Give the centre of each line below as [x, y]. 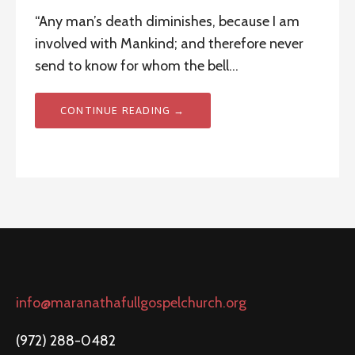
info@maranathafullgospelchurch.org [131, 303]
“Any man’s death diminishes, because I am [167, 22]
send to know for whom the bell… [137, 66]
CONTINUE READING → [123, 111]
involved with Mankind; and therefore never [169, 44]
